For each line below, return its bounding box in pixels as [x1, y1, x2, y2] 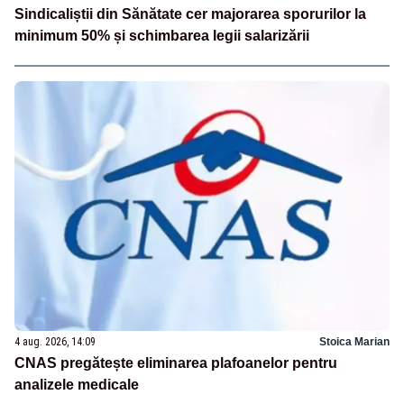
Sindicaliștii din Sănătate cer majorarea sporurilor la [14, 6, 366, 23]
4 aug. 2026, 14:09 [14, 335, 96, 349]
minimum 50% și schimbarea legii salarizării [14, 28, 309, 44]
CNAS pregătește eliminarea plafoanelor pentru [14, 355, 337, 372]
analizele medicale [14, 377, 139, 393]
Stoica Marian [319, 335, 390, 349]
